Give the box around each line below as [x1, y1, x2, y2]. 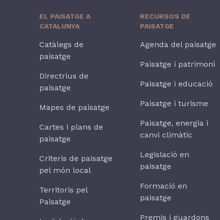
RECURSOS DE [140, 12, 191, 20]
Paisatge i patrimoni [140, 59, 216, 69]
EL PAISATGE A [39, 12, 90, 20]
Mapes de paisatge [39, 103, 110, 112]
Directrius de [39, 71, 88, 81]
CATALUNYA [39, 22, 80, 30]
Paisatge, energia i [140, 118, 209, 128]
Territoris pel [39, 185, 87, 194]
